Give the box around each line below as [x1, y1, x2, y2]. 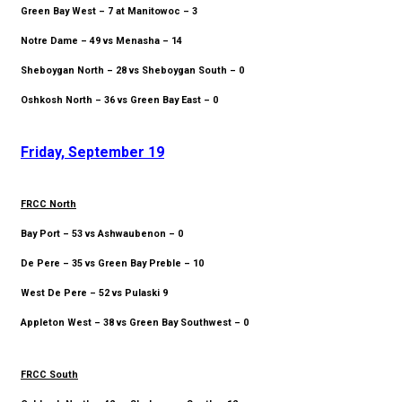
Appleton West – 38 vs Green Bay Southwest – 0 [21, 317, 249, 329]
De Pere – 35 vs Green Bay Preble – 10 [21, 258, 204, 270]
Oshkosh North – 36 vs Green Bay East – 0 [21, 94, 218, 107]
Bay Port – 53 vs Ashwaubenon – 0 [21, 228, 183, 240]
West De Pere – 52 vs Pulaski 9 [21, 287, 168, 300]
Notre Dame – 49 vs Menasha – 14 [21, 35, 182, 48]
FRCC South [21, 369, 78, 381]
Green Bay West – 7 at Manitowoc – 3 [21, 5, 197, 18]
